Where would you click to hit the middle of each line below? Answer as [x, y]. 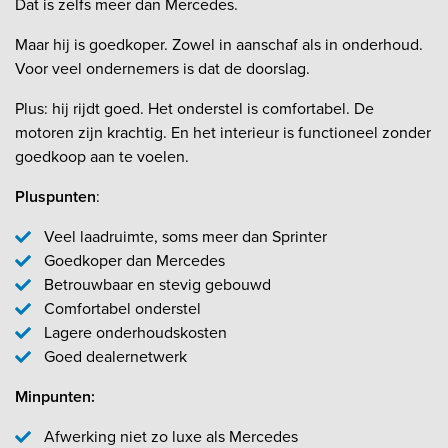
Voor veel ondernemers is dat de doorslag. [162, 69]
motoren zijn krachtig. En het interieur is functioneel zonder [223, 133]
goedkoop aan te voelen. [102, 157]
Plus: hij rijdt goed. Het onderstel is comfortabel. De [194, 109]
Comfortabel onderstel [122, 309]
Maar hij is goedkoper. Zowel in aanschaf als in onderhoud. [219, 45]
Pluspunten [55, 197]
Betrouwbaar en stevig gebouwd [157, 285]
